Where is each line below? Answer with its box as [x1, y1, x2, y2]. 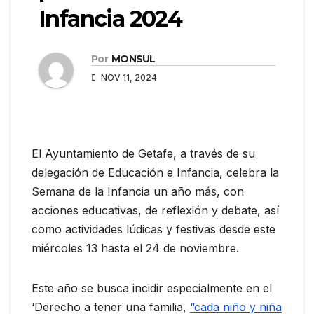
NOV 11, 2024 [99, 71, 157, 83]
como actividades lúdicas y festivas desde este [32, 221, 275, 236]
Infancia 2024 [39, 5, 182, 32]
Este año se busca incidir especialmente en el [32, 280, 272, 295]
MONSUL [111, 52, 156, 65]
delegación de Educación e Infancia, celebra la [32, 165, 279, 179]
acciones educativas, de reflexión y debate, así [32, 203, 279, 217]
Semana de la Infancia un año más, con [32, 184, 244, 198]
